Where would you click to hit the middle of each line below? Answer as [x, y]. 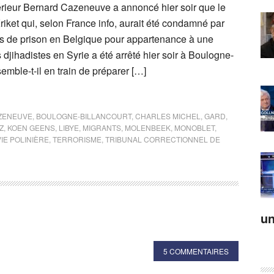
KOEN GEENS [31, 128]
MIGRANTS [102, 128]
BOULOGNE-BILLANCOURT [84, 116]
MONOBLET [194, 128]
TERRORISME [77, 139]
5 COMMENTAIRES [196, 251]
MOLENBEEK [148, 128]
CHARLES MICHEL [168, 116]
